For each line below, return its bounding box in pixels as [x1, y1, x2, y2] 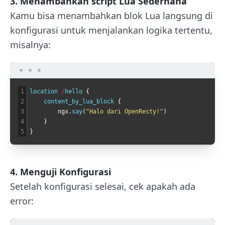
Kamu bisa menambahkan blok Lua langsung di [10, 10, 213, 22]
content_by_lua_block [44, 98, 114, 105]
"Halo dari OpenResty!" [86, 108, 163, 116]
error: [10, 195, 34, 207]
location [30, 88, 58, 95]
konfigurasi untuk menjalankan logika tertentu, [10, 24, 212, 37]
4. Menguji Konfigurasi [10, 166, 111, 178]
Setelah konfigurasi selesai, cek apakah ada [10, 180, 195, 193]
